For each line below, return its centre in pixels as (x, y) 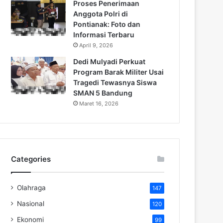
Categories (31, 159)
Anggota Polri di (101, 13)
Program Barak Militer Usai (118, 72)
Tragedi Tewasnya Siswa (115, 82)
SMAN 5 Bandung (103, 93)
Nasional (31, 203)
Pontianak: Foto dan (107, 24)
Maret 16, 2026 (99, 103)
